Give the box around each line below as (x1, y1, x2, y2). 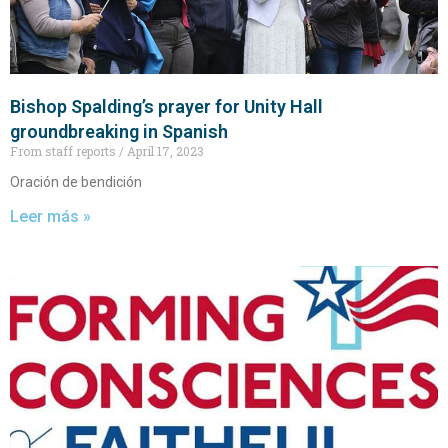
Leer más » (10, 207, 91, 227)
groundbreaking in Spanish (10, 121, 228, 143)
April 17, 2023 (124, 143, 204, 160)
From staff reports (10, 143, 119, 160)
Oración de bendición (10, 174, 142, 191)
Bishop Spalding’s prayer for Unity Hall (10, 96, 323, 118)
